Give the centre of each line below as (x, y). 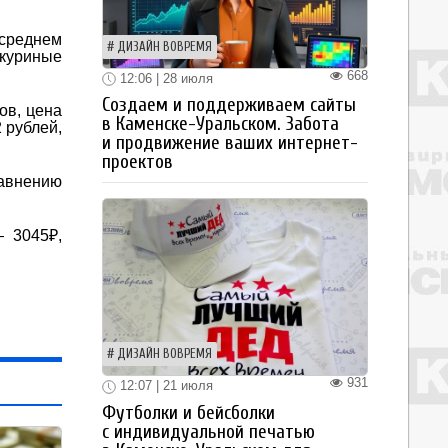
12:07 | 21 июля (164, 386)
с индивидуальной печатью (208, 431)
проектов (137, 162)
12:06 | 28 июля (164, 78)
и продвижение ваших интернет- (230, 143)
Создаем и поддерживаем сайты (229, 105)
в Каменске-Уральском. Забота (220, 124)
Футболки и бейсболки (188, 412)
